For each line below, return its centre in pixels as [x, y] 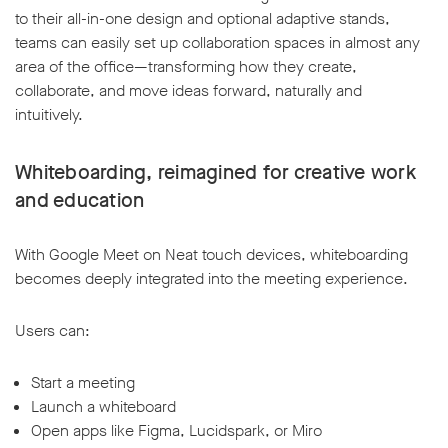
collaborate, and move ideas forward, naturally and [188, 91]
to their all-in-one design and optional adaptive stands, [202, 19]
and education [80, 201]
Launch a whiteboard [103, 407]
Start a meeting [83, 383]
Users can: [52, 331]
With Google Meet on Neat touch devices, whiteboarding [211, 255]
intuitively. [49, 115]
